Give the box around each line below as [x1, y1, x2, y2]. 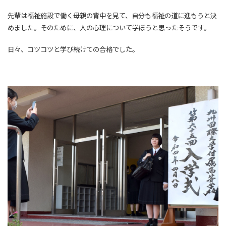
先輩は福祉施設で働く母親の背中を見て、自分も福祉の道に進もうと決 [8, 11, 217, 21]
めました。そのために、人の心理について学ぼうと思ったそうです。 [8, 23, 210, 33]
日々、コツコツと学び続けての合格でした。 [8, 44, 139, 54]
